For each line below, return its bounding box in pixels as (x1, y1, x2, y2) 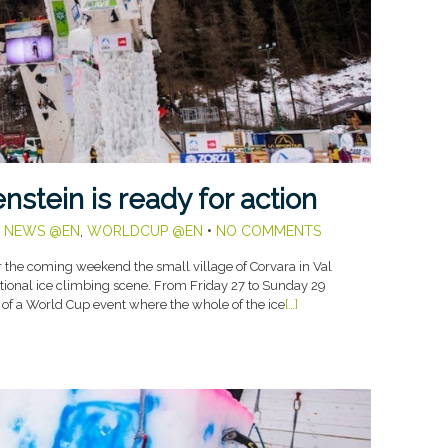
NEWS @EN (3, 223, 80, 240)
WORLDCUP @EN (86, 223, 203, 240)
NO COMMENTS (215, 223, 321, 240)
